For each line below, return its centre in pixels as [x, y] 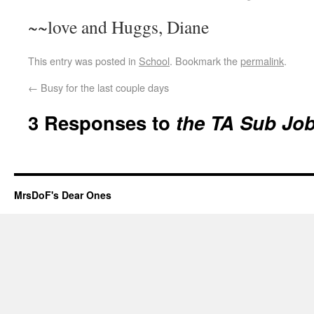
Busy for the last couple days [103, 87]
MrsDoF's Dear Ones [63, 195]
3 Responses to [102, 122]
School [154, 61]
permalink [262, 61]
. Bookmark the [205, 61]
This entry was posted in [83, 61]
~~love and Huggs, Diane [118, 27]
